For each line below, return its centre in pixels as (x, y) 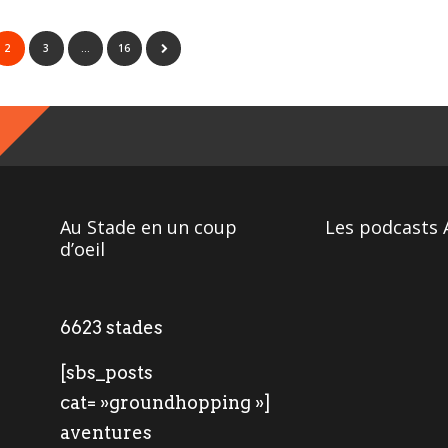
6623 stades (112, 327)
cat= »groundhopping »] (166, 402)
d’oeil (83, 249)
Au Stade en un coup (149, 227)
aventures (106, 432)
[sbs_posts (107, 372)
